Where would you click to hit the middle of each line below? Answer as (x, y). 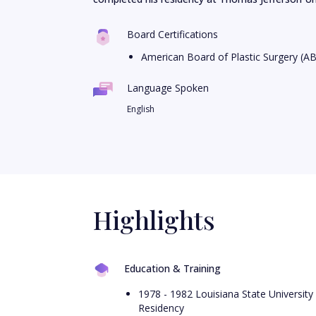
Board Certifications (172, 34)
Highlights (154, 219)
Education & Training (172, 268)
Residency (161, 308)
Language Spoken (168, 88)
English (141, 109)
